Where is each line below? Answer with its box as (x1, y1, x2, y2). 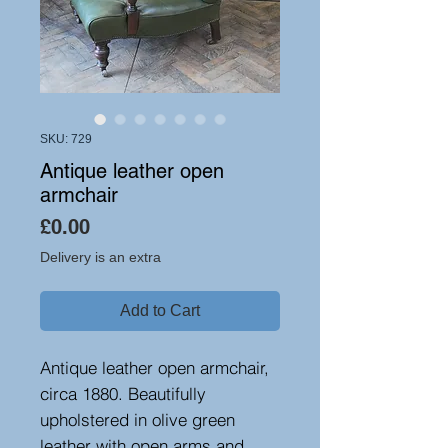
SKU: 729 (40, 132, 92, 146)
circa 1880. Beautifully (40, 383, 206, 404)
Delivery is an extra (40, 249, 161, 265)
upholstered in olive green (40, 409, 235, 430)
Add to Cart (120, 302, 200, 319)
